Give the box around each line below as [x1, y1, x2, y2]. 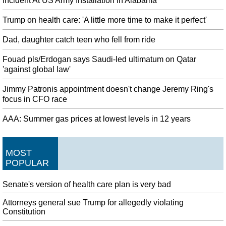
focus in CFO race [3, 94, 67, 103]
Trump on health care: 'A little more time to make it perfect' [3, 15, 207, 24]
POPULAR [6, 157, 49, 168]
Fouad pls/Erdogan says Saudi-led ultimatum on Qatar [3, 54, 196, 64]
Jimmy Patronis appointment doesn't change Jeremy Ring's [3, 84, 213, 93]
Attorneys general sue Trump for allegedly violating [3, 198, 184, 207]
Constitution [3, 207, 45, 216]
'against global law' [3, 65, 71, 74]
